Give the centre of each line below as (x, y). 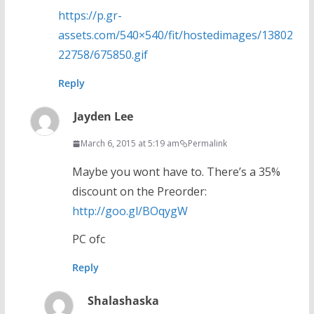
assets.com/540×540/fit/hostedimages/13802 (175, 35)
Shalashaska (123, 301)
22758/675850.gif (103, 55)
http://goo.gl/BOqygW (130, 211)
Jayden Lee (103, 117)
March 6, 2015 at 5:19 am (130, 144)
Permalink (207, 144)
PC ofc (88, 239)
